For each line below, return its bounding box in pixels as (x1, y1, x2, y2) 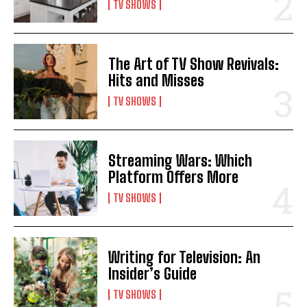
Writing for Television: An (108, 247, 261, 267)
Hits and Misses (108, 71, 205, 90)
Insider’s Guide (108, 264, 197, 283)
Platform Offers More (108, 167, 239, 186)
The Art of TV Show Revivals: (108, 54, 280, 73)
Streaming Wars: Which (108, 151, 253, 170)
